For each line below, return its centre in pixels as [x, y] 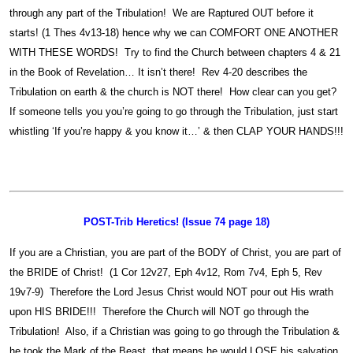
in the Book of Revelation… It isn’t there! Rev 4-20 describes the [158, 72]
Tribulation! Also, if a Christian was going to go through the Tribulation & [175, 332]
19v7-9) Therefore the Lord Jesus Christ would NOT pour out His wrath [171, 292]
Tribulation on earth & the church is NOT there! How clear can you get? [175, 91]
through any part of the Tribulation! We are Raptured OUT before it [162, 13]
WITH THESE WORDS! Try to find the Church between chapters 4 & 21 [175, 52]
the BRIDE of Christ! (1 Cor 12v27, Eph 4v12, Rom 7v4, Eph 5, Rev [166, 273]
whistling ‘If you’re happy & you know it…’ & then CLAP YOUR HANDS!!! [176, 131]
